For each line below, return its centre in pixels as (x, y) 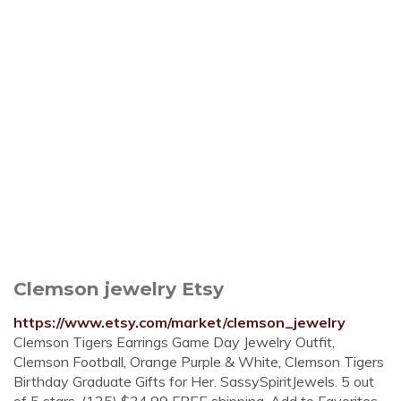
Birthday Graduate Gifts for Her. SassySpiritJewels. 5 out (194, 381)
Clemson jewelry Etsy (119, 289)
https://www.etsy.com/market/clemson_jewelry (179, 322)
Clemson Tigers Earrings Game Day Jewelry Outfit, (174, 342)
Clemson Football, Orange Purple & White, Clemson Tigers (199, 362)
